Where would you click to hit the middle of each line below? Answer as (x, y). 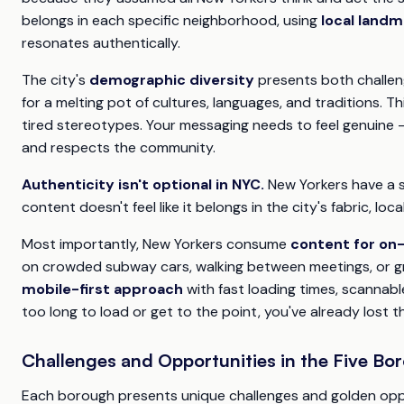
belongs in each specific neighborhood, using (171, 21)
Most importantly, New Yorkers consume (156, 244)
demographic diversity (172, 80)
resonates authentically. (101, 43)
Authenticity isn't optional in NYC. (143, 185)
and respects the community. (119, 148)
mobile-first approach (102, 289)
